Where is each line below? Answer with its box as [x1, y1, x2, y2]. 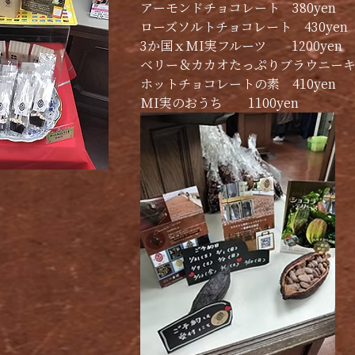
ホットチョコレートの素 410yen [140, 74, 336, 93]
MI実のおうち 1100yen [140, 94, 299, 112]
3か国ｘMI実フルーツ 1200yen [140, 36, 342, 55]
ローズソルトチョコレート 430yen [140, 17, 348, 36]
